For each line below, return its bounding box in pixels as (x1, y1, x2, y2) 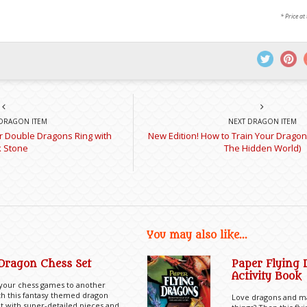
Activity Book (232, 271, 302, 283)
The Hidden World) (223, 142, 301, 155)
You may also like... (147, 230, 247, 242)
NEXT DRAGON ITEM (228, 116, 297, 127)
